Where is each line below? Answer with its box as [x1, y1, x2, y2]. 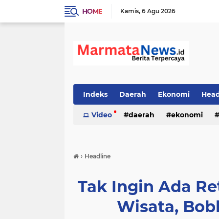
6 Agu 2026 [142, 7, 175, 15]
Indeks [83, 90, 108, 99]
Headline [85, 153, 110, 160]
